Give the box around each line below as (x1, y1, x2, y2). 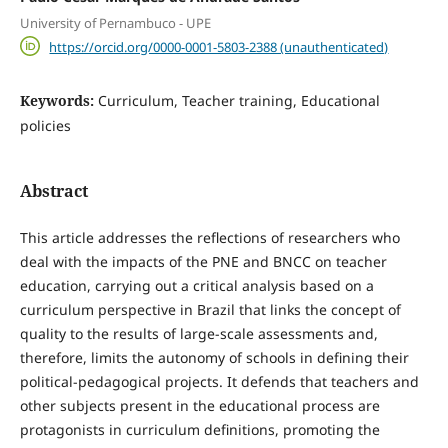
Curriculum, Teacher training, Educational (97, 91, 380, 111)
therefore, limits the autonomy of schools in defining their (19, 348, 409, 368)
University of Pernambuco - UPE (19, 13, 211, 32)
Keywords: (19, 91, 98, 111)
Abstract (19, 180, 88, 203)
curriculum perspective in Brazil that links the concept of (19, 300, 401, 320)
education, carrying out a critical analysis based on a (19, 276, 374, 296)
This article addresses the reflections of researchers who (19, 228, 400, 248)
